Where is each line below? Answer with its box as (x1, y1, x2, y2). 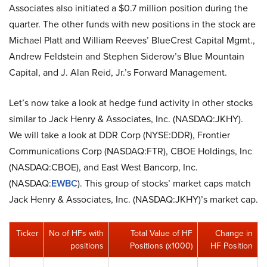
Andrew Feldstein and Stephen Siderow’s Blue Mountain (9, 49, 244, 63)
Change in (215, 227, 253, 240)
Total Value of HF (131, 227, 193, 240)
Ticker (16, 227, 39, 240)
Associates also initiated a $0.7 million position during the (9, 1, 248, 15)
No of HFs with (49, 227, 104, 240)
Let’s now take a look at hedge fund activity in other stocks (9, 96, 253, 110)
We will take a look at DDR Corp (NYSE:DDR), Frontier (9, 128, 230, 142)
